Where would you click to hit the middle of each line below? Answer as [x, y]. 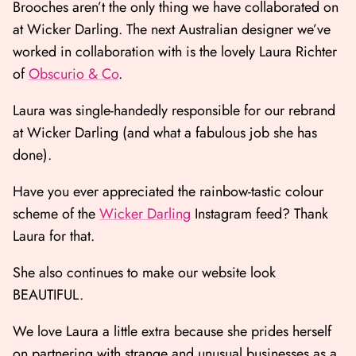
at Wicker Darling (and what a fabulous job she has [165, 133]
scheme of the [56, 214]
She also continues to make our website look [144, 273]
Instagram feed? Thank [259, 214]
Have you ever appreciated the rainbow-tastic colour [168, 192]
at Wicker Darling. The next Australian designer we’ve [172, 30]
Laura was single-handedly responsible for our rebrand [174, 111]
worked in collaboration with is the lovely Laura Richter [175, 52]
